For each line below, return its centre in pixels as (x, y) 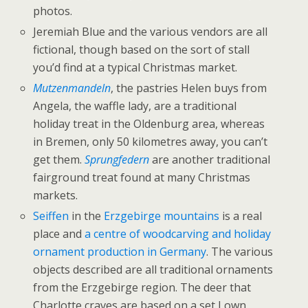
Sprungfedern (117, 160)
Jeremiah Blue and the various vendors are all (151, 31)
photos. (53, 11)
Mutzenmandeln (72, 88)
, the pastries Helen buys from (189, 88)
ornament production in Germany (120, 252)
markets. (56, 196)
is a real (241, 216)
